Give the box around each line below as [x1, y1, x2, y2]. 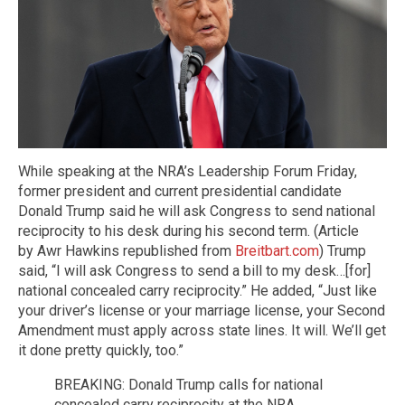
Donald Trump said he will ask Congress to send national [18, 202, 375, 220]
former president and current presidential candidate [18, 182, 342, 200]
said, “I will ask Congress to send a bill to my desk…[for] [18, 261, 371, 279]
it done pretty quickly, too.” [18, 341, 184, 359]
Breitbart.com [235, 241, 319, 259]
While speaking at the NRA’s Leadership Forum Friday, [18, 162, 357, 180]
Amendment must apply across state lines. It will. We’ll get [18, 321, 386, 339]
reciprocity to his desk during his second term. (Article [18, 221, 359, 240]
